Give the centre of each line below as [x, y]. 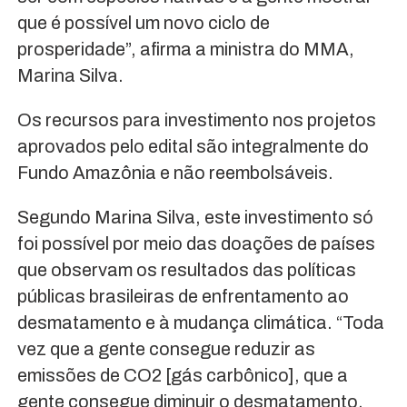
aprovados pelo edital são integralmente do [193, 146]
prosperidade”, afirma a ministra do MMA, [185, 49]
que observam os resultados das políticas [186, 269]
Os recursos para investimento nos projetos [196, 119]
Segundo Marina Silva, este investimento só [195, 217]
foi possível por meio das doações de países [196, 243]
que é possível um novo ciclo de [143, 22]
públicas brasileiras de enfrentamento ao [183, 296]
